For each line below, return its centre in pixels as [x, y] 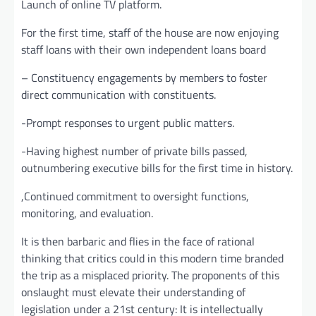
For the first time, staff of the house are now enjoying [150, 32]
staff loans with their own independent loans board [144, 49]
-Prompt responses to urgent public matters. [128, 122]
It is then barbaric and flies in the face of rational [138, 241]
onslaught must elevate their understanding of [133, 292]
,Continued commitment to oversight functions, [135, 196]
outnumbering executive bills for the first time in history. [157, 168]
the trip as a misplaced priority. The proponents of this [150, 275]
